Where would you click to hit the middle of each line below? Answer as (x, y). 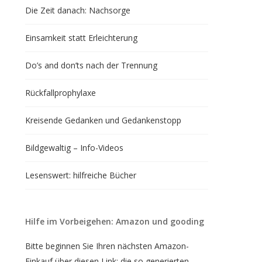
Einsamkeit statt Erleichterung (81, 38)
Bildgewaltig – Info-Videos (74, 148)
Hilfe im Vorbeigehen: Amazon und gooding (114, 221)
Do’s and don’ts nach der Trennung (91, 65)
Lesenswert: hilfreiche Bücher (80, 175)
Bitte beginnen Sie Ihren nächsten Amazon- (107, 246)
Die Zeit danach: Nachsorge (77, 10)
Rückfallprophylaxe (60, 93)
